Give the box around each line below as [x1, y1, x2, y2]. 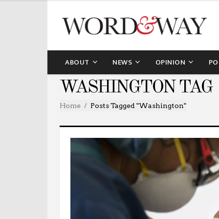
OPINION [155, 56, 185, 68]
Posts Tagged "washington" [90, 101, 186, 109]
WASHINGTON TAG [60, 79, 212, 97]
